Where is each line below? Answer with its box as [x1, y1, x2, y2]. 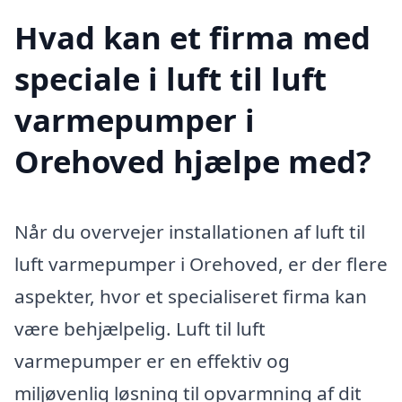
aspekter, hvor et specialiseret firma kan [14, 283, 367, 309]
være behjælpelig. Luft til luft [14, 315, 266, 341]
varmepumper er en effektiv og [14, 347, 290, 373]
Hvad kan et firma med [14, 15, 371, 58]
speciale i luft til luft [14, 57, 327, 100]
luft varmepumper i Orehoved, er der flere [14, 250, 388, 276]
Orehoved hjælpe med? [14, 139, 371, 182]
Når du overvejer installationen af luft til [14, 218, 365, 244]
